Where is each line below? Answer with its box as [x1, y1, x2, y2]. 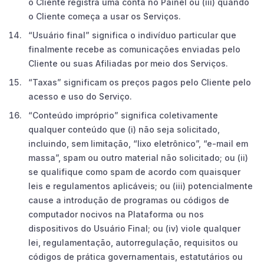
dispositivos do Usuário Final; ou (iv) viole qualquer [28, 223, 240, 233]
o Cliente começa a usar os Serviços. [28, 11, 181, 21]
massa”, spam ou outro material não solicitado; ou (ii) [28, 152, 248, 163]
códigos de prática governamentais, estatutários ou [28, 251, 243, 262]
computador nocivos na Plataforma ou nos [28, 209, 204, 219]
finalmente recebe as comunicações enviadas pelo [28, 44, 240, 54]
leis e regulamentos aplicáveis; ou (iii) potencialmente [28, 180, 253, 191]
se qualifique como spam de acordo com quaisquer [28, 166, 240, 177]
